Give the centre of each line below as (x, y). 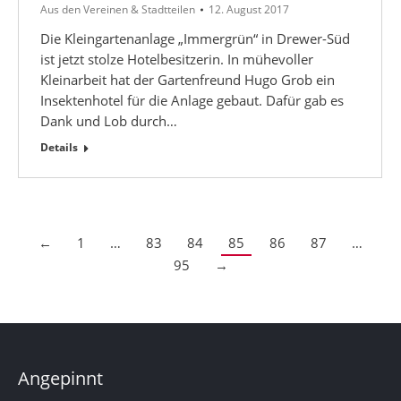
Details (59, 147)
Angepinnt (60, 379)
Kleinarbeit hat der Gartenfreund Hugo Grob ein (188, 79)
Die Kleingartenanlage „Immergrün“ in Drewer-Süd (195, 38)
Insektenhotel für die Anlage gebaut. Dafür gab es (192, 100)
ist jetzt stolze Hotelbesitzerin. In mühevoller (177, 59)
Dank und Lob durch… (109, 120)
